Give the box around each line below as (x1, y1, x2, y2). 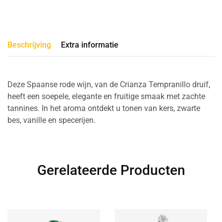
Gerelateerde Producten (37, 162, 185, 179)
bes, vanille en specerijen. (7, 115, 96, 125)
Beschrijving (7, 40, 51, 50)
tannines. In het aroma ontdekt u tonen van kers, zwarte (7, 104, 200, 113)
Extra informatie (61, 40, 118, 50)
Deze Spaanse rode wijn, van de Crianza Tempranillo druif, (7, 80, 210, 90)
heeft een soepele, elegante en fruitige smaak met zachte (7, 92, 205, 102)
